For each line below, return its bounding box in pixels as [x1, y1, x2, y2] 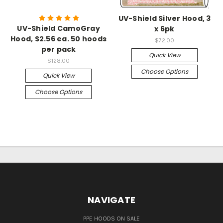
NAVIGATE [88, 194, 135, 207]
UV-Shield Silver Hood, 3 [118, 13, 211, 24]
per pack [41, 44, 76, 55]
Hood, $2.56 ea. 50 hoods [10, 34, 107, 44]
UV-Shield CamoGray [17, 23, 100, 34]
